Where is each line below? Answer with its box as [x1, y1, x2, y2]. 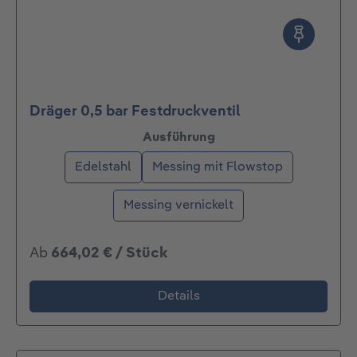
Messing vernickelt [124, 199, 233, 213]
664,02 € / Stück [51, 246, 167, 261]
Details [157, 290, 200, 304]
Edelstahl [74, 161, 131, 175]
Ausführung [142, 131, 215, 145]
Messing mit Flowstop [151, 161, 283, 175]
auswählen [214, 131, 284, 144]
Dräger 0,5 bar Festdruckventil [29, 104, 241, 120]
